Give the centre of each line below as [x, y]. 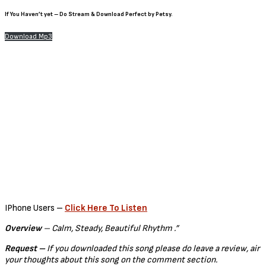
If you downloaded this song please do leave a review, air [152, 248]
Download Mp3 [28, 36]
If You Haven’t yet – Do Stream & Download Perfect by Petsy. [89, 15]
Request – [25, 248]
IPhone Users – [35, 208]
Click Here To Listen [106, 208]
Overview [23, 228]
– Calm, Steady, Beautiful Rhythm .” [110, 228]
